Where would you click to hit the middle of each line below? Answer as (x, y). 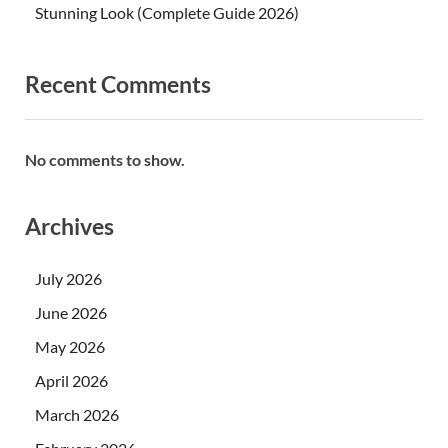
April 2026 (71, 381)
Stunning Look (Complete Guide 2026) (167, 12)
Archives (69, 226)
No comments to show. (105, 160)
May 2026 (70, 347)
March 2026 (77, 415)
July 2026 (68, 279)
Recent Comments (118, 83)
